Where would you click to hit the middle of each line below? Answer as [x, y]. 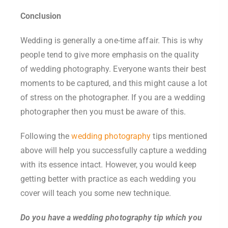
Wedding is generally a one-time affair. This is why [112, 40]
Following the [46, 136]
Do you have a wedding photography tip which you [111, 218]
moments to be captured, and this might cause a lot [114, 83]
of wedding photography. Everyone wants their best [113, 69]
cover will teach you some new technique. [96, 193]
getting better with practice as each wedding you [108, 179]
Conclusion [41, 16]
